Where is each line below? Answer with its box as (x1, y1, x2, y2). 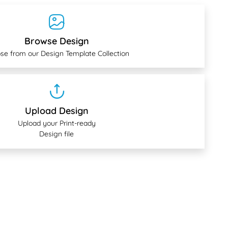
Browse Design (24, 35, 89, 47)
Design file (39, 129, 74, 139)
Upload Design (24, 105, 89, 117)
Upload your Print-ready (17, 119, 96, 128)
